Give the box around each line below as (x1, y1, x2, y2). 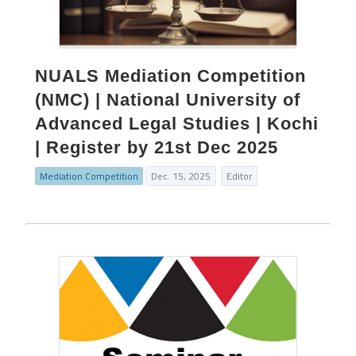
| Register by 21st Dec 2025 (35, 137, 278, 157)
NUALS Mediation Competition (35, 66, 306, 86)
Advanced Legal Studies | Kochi (35, 114, 319, 133)
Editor (226, 168, 252, 184)
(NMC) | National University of (35, 90, 300, 110)
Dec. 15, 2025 (151, 168, 211, 184)
